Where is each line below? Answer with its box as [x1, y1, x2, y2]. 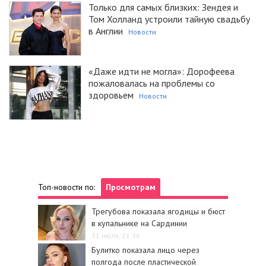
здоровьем [88, 89, 134, 102]
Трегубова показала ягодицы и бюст [91, 205, 225, 217]
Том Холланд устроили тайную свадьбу [88, 13, 250, 26]
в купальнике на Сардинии [91, 217, 187, 229]
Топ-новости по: [38, 181, 95, 192]
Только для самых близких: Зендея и [88, 1, 238, 14]
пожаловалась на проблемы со [88, 77, 215, 90]
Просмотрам [106, 181, 156, 192]
